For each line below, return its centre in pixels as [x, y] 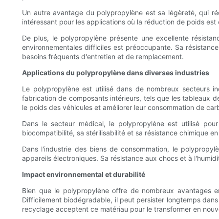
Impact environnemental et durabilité [84, 175]
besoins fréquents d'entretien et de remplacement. [103, 57]
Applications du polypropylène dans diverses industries [116, 73]
